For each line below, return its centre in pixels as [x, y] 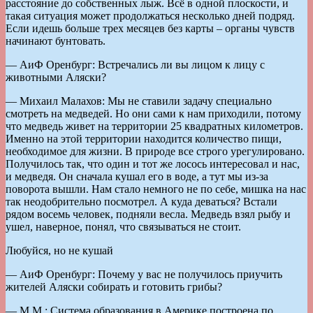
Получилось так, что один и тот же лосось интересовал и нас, [153, 163]
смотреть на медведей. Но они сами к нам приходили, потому [153, 113]
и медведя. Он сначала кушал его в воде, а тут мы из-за [137, 176]
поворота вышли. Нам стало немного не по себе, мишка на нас [156, 189]
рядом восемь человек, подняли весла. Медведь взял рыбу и [148, 214]
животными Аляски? [56, 77]
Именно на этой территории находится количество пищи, [144, 138]
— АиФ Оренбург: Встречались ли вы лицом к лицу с [135, 64]
